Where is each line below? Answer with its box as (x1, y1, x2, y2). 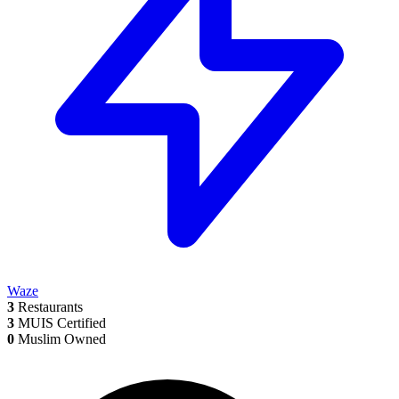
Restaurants (14, 299, 83, 314)
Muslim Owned (14, 331, 106, 346)
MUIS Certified (14, 315, 106, 330)
